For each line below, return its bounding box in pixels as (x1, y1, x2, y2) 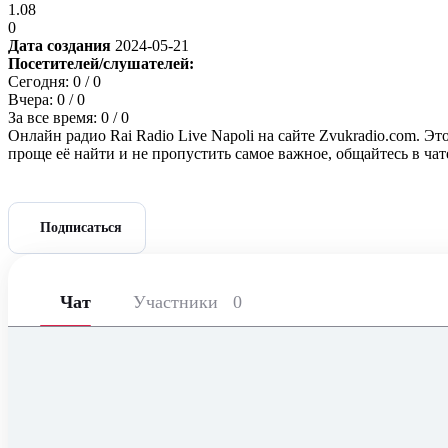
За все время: (8, 108, 101, 126)
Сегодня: (8, 72, 73, 90)
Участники (133, 292, 223, 313)
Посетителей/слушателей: (8, 54, 194, 72)
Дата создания (8, 36, 115, 54)
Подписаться (40, 220, 123, 236)
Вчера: (8, 90, 57, 108)
